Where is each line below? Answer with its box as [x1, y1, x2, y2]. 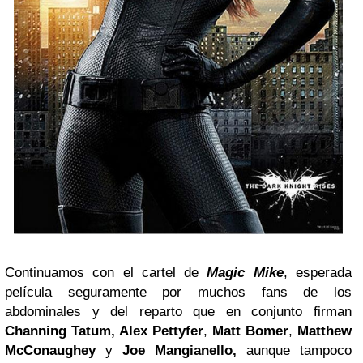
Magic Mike [207, 264, 284, 280]
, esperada [283, 264, 352, 280]
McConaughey [5, 342, 96, 358]
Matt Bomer [212, 322, 288, 339]
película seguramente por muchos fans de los [5, 284, 352, 300]
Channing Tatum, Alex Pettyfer [5, 322, 203, 339]
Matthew [297, 322, 352, 339]
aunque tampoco [237, 342, 352, 358]
